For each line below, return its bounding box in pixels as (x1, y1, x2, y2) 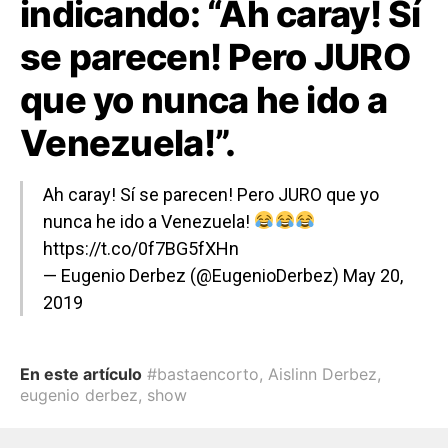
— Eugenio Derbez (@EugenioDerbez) (43, 264, 343, 286)
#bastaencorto (147, 363, 259, 384)
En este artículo (20, 363, 142, 384)
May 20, (343, 264, 403, 286)
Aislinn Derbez (268, 363, 377, 384)
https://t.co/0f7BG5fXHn (43, 237, 239, 259)
